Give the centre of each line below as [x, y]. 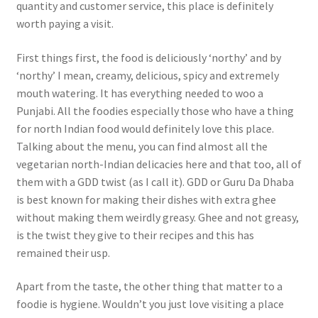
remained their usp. [63, 252]
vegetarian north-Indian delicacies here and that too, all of [159, 164]
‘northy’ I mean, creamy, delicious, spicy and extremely [147, 75]
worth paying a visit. [65, 23]
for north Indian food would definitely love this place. [145, 128]
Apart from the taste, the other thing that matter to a [149, 286]
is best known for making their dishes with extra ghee [146, 199]
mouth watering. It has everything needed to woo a [139, 93]
